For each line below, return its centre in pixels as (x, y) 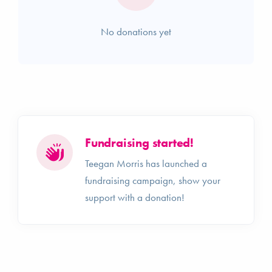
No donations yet (136, 31)
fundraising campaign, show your (153, 180)
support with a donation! (135, 197)
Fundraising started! (139, 142)
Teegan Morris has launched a (146, 163)
